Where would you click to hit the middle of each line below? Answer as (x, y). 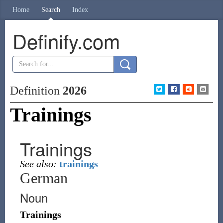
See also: (38, 164)
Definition (36, 91)
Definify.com (66, 41)
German (44, 178)
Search (51, 10)
